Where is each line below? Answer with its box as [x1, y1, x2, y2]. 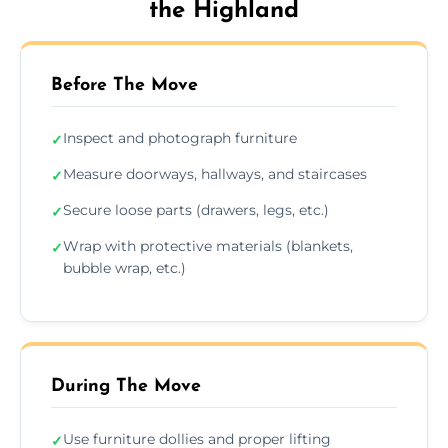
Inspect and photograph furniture [63, 128, 297, 147]
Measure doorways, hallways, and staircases [63, 164, 367, 183]
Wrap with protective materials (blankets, [63, 236, 353, 255]
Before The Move [51, 75, 198, 95]
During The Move [51, 376, 201, 396]
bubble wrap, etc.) [63, 258, 186, 277]
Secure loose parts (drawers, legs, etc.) [63, 200, 329, 219]
